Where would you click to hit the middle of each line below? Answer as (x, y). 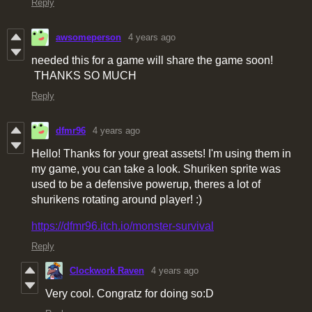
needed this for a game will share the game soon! (154, 61)
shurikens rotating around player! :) (117, 200)
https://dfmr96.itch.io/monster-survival (123, 226)
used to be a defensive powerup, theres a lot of (146, 185)
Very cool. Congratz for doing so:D (130, 294)
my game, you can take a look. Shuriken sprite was (156, 169)
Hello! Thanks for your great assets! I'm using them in (161, 154)
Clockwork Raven (107, 271)
